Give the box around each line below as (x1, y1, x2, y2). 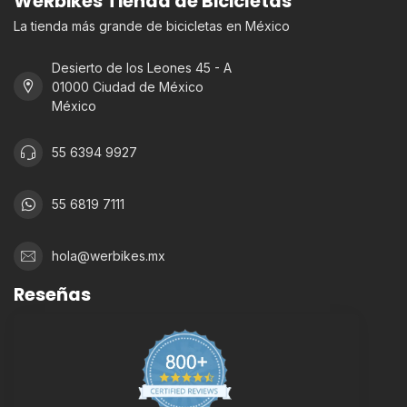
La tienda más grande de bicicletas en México (14, 17, 290, 34)
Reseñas (14, 281, 91, 307)
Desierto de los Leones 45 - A (52, 59, 232, 75)
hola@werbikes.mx (52, 248, 165, 264)
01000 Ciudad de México (52, 78, 203, 94)
